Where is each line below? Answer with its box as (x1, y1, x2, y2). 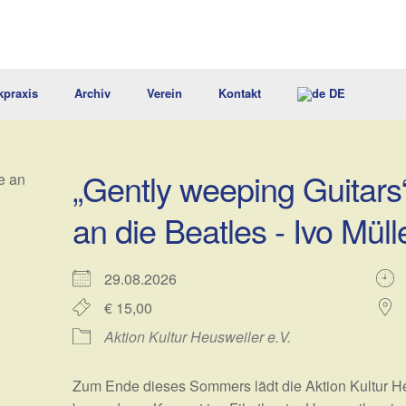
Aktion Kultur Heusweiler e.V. (104, 326, 292, 348)
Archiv (74, 84, 111, 102)
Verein (147, 84, 182, 102)
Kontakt (218, 84, 261, 102)
